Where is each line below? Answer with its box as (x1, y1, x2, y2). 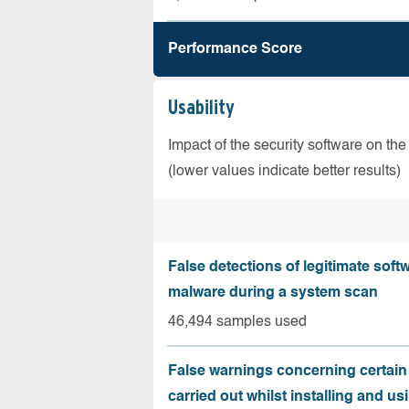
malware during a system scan (168, 286, 378, 300)
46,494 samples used (168, 315, 307, 330)
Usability (168, 95, 235, 119)
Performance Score (168, 42, 302, 57)
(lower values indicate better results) (168, 164, 401, 179)
